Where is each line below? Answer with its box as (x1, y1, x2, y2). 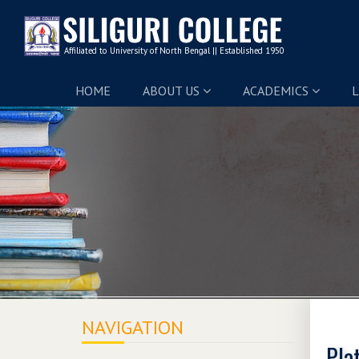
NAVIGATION (82, 315, 184, 340)
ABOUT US (142, 83, 203, 99)
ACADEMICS (242, 83, 312, 99)
